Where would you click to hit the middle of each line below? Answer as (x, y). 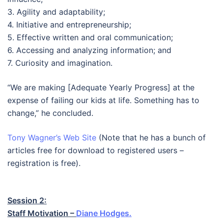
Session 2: (27, 200)
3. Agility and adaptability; (56, 12)
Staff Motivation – (42, 213)
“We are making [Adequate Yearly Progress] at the (101, 87)
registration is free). (44, 163)
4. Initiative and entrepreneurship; (69, 25)
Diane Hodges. (104, 213)
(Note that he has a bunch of (151, 137)
